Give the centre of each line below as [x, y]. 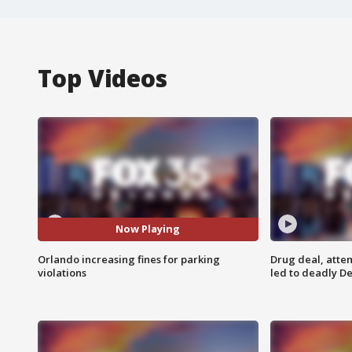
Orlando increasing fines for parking [129, 259]
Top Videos [103, 78]
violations [62, 272]
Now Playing [148, 229]
